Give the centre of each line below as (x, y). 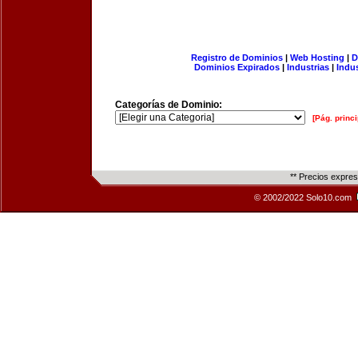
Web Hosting (317, 58)
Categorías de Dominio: (169, 105)
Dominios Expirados (237, 67)
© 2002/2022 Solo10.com (304, 197)
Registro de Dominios (237, 58)
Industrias (308, 67)
